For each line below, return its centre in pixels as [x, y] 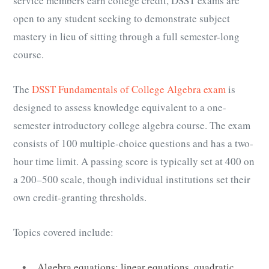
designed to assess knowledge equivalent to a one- [120, 107]
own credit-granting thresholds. [80, 198]
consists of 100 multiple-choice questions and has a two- [133, 144]
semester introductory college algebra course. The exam [132, 125]
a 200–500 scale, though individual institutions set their [132, 180]
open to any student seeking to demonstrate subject [122, 19]
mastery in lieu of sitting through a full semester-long [126, 37]
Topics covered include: [63, 232]
